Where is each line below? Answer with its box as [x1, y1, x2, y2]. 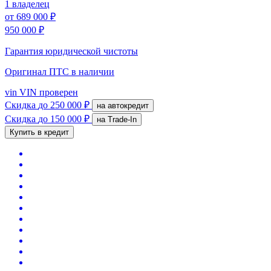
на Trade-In [108, 114, 137, 124]
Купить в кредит [10, 127, 69, 137]
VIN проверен [17, 87, 78, 97]
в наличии [71, 66, 114, 77]
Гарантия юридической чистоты [5, 45, 138, 56]
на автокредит [108, 100, 149, 110]
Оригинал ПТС [5, 66, 71, 77]
